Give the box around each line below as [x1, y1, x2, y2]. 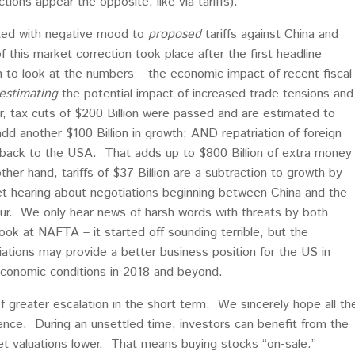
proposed [148, 25, 201, 44]
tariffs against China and [201, 25, 338, 44]
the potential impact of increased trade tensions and [58, 85, 353, 103]
